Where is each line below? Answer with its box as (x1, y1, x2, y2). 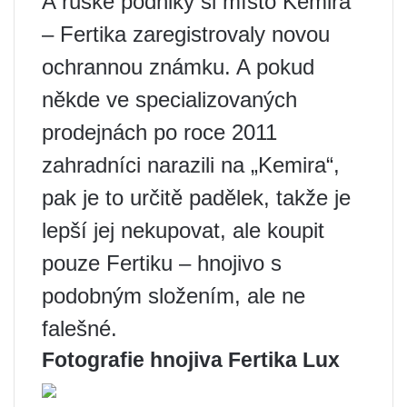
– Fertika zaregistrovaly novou (42, 22, 330, 47)
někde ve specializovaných (42, 87, 297, 113)
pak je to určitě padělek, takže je (42, 185, 351, 211)
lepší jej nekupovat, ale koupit (42, 218, 324, 243)
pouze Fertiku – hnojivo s (42, 251, 282, 276)
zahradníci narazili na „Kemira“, (42, 153, 340, 178)
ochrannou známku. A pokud (42, 55, 314, 80)
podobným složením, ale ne (42, 283, 305, 309)
